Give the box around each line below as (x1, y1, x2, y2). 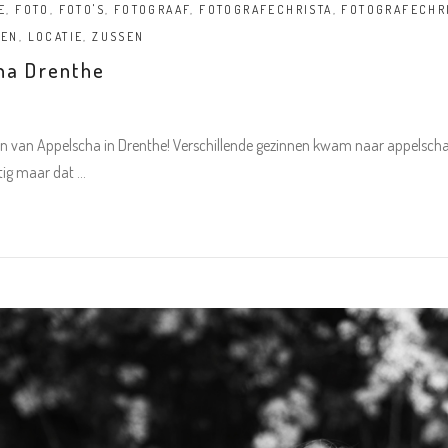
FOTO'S (58, 2, 105, 17)
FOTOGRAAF (113, 2, 191, 17)
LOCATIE (27, 29, 84, 44)
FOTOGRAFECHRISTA (199, 2, 333, 17)
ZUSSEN (92, 29, 145, 44)
